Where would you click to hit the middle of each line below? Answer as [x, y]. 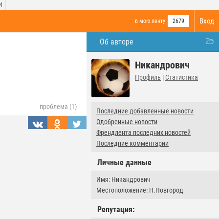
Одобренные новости [127, 122]
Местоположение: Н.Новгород [140, 190]
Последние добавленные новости [145, 111]
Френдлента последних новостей [143, 132]
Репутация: [116, 209]
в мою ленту [150, 21]
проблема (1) [58, 107]
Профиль [148, 77]
